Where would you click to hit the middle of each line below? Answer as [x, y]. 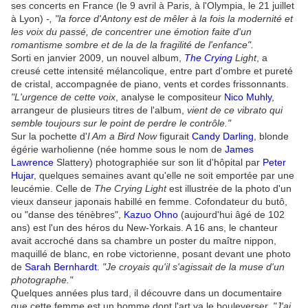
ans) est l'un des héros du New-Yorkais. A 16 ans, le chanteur [144, 228]
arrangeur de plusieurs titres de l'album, [99, 110]
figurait [174, 136]
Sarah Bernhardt [61, 267]
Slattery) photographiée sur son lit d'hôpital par [158, 163]
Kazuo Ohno [151, 215]
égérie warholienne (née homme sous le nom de [118, 150]
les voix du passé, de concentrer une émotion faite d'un [131, 32]
